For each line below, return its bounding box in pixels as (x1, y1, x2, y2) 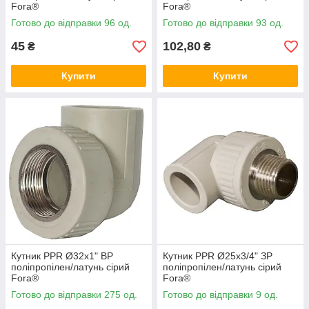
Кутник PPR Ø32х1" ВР (11, 250, 113, 261)
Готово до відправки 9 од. (163, 289, 278, 300)
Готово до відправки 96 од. (11, 17, 132, 28)
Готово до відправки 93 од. (163, 17, 283, 28)
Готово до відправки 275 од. (11, 289, 137, 300)
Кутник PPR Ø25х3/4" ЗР (163, 250, 272, 261)
